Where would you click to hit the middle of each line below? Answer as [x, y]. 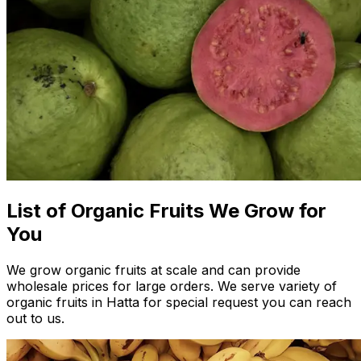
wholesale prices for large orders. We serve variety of [172, 286]
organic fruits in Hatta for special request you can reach [179, 303]
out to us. [35, 319]
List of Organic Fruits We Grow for [166, 211]
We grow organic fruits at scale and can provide [154, 270]
